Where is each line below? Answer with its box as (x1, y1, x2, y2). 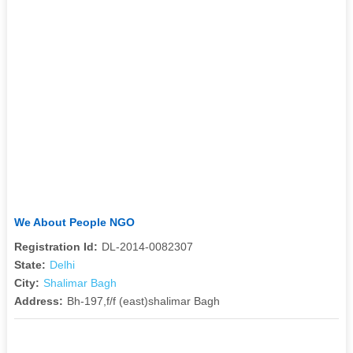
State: (13, 258, 46, 271)
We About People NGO (13, 215, 135, 229)
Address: (13, 294, 63, 307)
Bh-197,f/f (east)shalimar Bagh (66, 294, 220, 307)
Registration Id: (13, 240, 98, 253)
